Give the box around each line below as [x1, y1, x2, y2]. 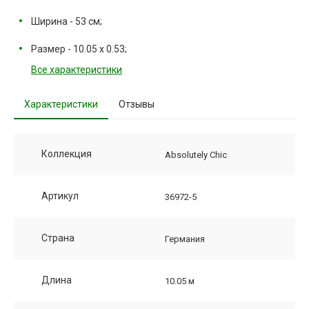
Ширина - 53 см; [31, 16, 102, 28]
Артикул [41, 190, 79, 202]
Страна [41, 232, 74, 244]
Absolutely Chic [165, 150, 227, 161]
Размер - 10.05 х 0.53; [31, 43, 127, 55]
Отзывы [119, 99, 154, 110]
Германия [165, 234, 205, 245]
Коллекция [41, 148, 92, 160]
